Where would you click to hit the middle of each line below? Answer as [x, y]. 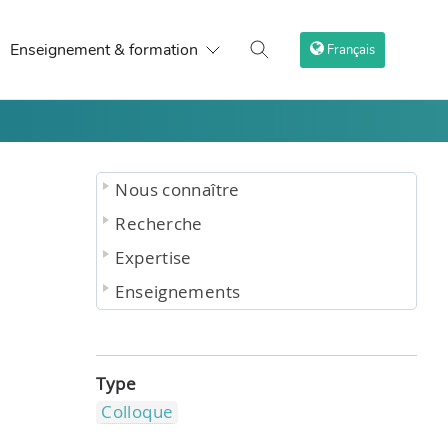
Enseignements [178, 291]
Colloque [137, 412]
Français [351, 50]
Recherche [159, 223]
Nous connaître [177, 189]
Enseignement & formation [103, 50]
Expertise [153, 257]
